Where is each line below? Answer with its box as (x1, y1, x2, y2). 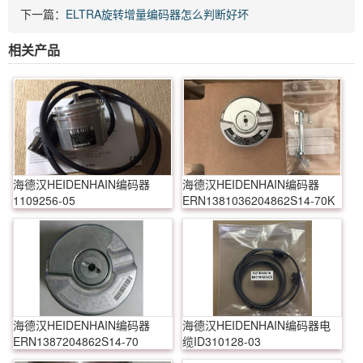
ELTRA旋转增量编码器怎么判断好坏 (66, 5, 249, 22)
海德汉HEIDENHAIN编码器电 (181, 316, 331, 333)
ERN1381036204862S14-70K (181, 191, 335, 208)
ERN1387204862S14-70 (13, 332, 139, 349)
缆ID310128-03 (181, 332, 261, 349)
